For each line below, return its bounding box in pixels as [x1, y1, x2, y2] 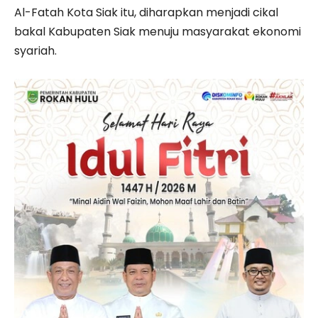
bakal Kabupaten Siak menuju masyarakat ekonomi [14, 23, 301, 40]
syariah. [14, 42, 57, 59]
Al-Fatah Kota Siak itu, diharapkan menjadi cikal [14, 4, 278, 21]
